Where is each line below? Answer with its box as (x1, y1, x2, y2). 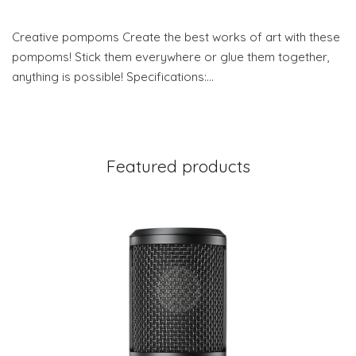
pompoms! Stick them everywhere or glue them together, (12, 49, 330, 65)
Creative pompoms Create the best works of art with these (12, 29, 340, 45)
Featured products (106, 156, 250, 177)
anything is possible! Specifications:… (12, 69, 214, 85)
